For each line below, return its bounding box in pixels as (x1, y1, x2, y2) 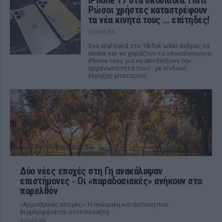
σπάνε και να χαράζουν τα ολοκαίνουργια (88, 50, 211, 57)
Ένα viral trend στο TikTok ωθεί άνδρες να (88, 42, 210, 50)
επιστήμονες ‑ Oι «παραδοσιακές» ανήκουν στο (20, 175, 202, 187)
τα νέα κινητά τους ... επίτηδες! (88, 14, 210, 26)
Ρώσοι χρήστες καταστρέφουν (88, 4, 207, 16)
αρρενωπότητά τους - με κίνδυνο (88, 64, 186, 72)
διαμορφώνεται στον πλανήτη (20, 208, 109, 216)
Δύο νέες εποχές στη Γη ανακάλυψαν (20, 165, 163, 177)
